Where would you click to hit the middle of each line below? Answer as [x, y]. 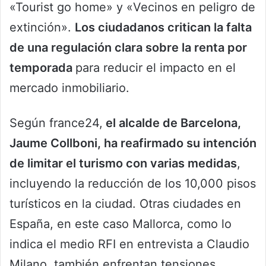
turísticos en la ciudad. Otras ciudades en [125, 203]
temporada [42, 67]
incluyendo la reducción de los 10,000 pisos [133, 183]
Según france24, [56, 123]
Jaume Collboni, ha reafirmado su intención [133, 143]
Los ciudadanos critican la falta [163, 27]
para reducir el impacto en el [156, 67]
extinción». [42, 27]
